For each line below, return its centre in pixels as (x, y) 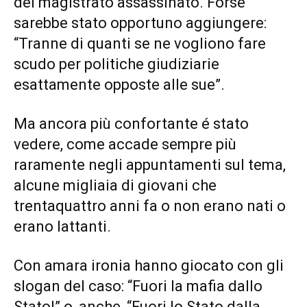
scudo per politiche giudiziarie (116, 64)
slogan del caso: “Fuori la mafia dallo (138, 286)
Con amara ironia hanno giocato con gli (149, 265)
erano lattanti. (62, 226)
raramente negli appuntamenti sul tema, (150, 164)
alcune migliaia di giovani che (115, 185)
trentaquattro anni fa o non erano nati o (150, 206)
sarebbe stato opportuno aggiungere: (140, 23)
